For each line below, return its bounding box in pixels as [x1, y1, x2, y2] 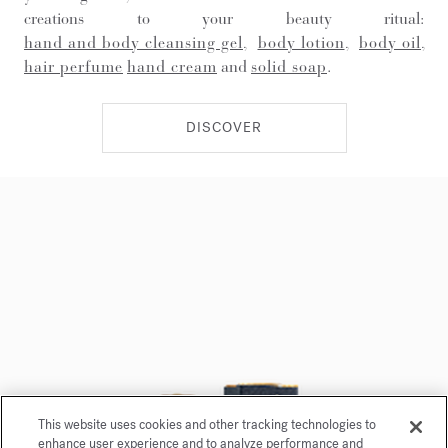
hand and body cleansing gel [24, 32, 243, 52]
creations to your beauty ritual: [24, 8, 424, 28]
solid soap [251, 56, 327, 76]
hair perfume [24, 56, 123, 76]
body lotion [257, 32, 345, 52]
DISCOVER [186, 117, 262, 137]
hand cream [127, 56, 217, 76]
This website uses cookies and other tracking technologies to [38, 416, 377, 433]
